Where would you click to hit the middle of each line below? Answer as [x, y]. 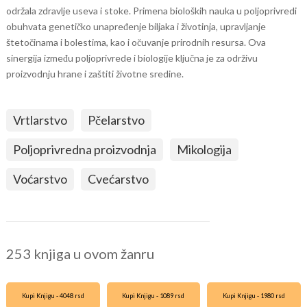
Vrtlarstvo [40, 120]
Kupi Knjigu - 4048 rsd [53, 296]
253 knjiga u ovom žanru [80, 254]
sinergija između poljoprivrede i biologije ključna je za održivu [132, 58]
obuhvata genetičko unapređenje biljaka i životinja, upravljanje [136, 26]
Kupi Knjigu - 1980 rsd [254, 296]
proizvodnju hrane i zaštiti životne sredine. [95, 74]
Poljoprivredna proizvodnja [84, 149]
